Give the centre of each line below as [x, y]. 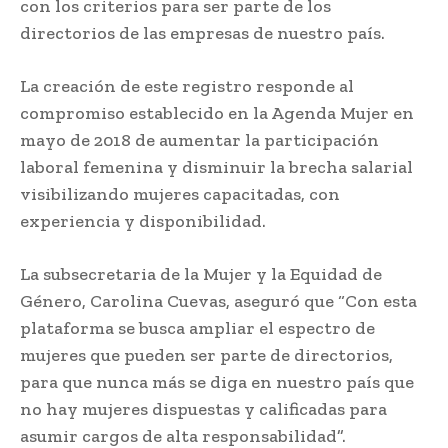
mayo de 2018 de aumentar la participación [199, 139]
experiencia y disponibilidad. [143, 220]
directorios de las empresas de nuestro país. [202, 32]
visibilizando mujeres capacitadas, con [180, 193]
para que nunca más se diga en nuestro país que [217, 381]
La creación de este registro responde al [187, 85]
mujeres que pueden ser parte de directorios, [206, 354]
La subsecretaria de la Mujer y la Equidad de [201, 273]
